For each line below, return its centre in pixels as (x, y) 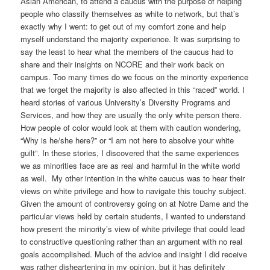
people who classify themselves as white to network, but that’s (130, 13)
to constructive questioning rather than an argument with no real (132, 241)
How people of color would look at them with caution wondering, (131, 127)
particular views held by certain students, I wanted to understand (133, 216)
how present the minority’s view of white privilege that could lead (133, 228)
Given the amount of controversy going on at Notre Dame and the (135, 203)
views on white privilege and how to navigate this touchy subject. (134, 190)
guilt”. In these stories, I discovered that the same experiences (130, 152)
